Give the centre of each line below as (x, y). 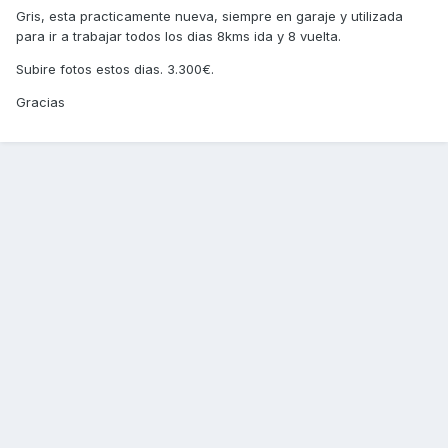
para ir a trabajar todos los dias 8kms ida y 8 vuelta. (178, 36)
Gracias (40, 102)
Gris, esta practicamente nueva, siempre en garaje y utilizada (209, 16)
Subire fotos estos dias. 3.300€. (115, 69)
